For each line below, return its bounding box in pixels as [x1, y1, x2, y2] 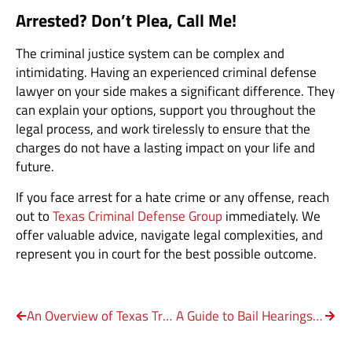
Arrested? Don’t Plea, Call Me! [16, 7, 236, 35]
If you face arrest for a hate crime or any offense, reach [16, 186, 329, 207]
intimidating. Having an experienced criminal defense [16, 62, 317, 83]
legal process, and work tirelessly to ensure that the [16, 119, 310, 140]
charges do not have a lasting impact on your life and [16, 137, 315, 159]
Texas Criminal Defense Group [53, 205, 222, 226]
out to [16, 205, 53, 226]
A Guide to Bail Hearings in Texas [312, 305, 322, 326]
